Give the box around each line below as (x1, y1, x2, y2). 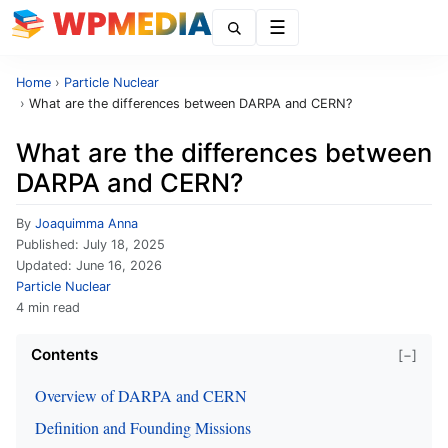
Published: (16, 237, 83, 252)
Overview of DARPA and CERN (35, 385, 247, 406)
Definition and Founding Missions (35, 417, 251, 438)
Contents (31, 345, 98, 364)
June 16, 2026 (76, 258, 162, 273)
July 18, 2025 (83, 237, 165, 252)
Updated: (16, 258, 76, 273)
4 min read (16, 300, 80, 315)
